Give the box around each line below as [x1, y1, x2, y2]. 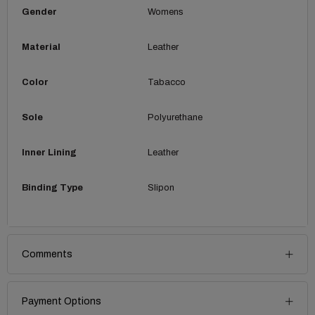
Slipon [147, 183, 174, 193]
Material [22, 42, 60, 52]
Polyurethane [147, 112, 202, 122]
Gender [22, 7, 57, 17]
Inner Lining [22, 148, 77, 157]
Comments [22, 249, 72, 259]
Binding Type [22, 183, 83, 193]
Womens [147, 7, 184, 17]
